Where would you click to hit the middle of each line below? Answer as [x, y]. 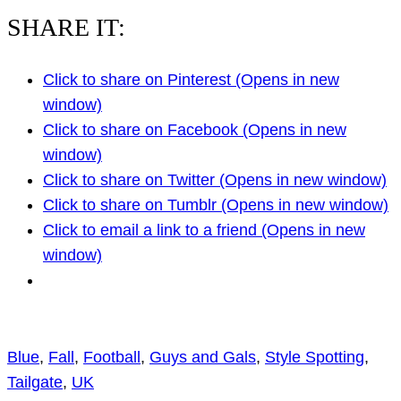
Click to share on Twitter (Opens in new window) [215, 179]
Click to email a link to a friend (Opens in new [204, 230]
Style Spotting [315, 357]
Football [112, 357]
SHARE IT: [66, 27]
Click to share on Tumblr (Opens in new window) [216, 205]
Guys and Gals [203, 357]
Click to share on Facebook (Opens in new [195, 129]
